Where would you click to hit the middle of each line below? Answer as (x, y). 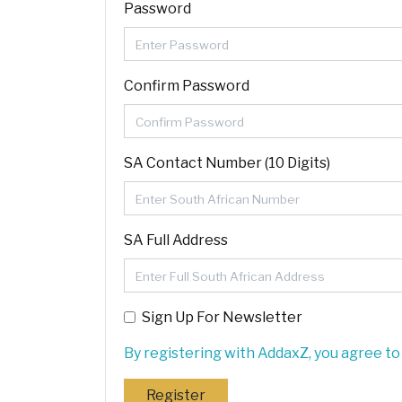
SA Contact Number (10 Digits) (227, 163)
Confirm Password (187, 86)
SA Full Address (176, 240)
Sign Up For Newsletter (222, 317)
